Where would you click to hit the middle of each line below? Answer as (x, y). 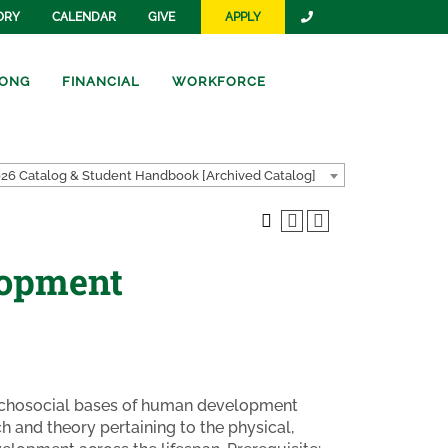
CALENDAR (84, 17)
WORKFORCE (219, 81)
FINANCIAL (101, 81)
